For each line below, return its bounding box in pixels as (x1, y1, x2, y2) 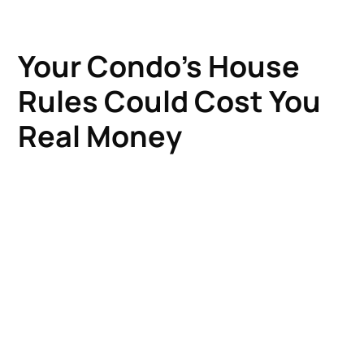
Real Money (18, 116, 183, 157)
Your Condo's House (18, 46, 301, 87)
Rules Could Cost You (18, 81, 322, 122)
